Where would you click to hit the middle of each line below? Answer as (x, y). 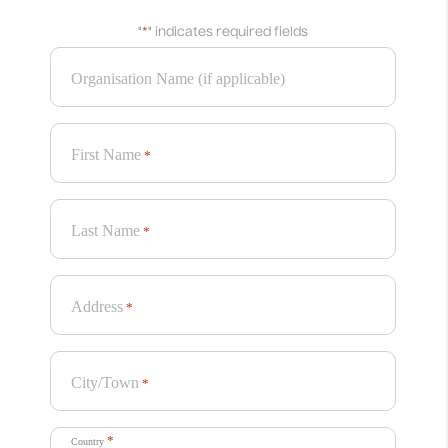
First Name (106, 154)
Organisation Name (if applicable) (178, 78)
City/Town (105, 382)
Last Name (105, 230)
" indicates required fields (228, 33)
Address (97, 306)
